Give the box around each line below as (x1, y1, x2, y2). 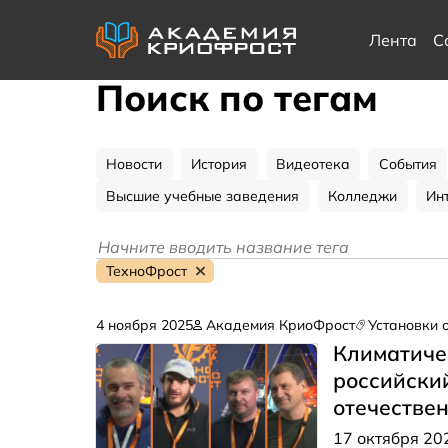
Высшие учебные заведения (106, 187, 300, 205)
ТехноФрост (106, 262, 188, 280)
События (378, 155, 437, 173)
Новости (106, 155, 163, 173)
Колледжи (328, 187, 398, 205)
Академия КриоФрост (205, 316, 355, 334)
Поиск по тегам (96, 75, 378, 120)
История (191, 155, 248, 173)
